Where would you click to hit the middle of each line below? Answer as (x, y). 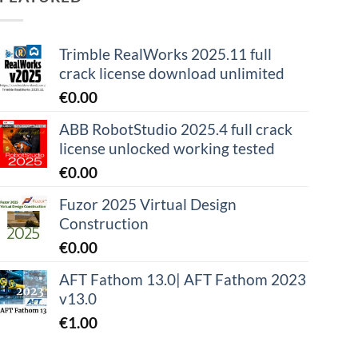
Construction (104, 223)
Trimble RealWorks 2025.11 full (166, 54)
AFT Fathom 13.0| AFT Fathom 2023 (183, 279)
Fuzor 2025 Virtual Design (148, 204)
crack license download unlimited (172, 73)
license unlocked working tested (167, 148)
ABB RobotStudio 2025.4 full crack (176, 129)
